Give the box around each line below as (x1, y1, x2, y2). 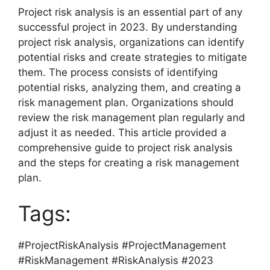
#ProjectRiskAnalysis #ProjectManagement (18, 239, 226, 252)
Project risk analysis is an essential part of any (18, 5, 242, 18)
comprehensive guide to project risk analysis (18, 141, 233, 154)
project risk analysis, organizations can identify (18, 36, 244, 48)
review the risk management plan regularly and (18, 111, 245, 124)
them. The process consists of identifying (18, 66, 218, 78)
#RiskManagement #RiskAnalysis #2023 (18, 254, 213, 267)
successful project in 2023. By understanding (18, 20, 237, 33)
